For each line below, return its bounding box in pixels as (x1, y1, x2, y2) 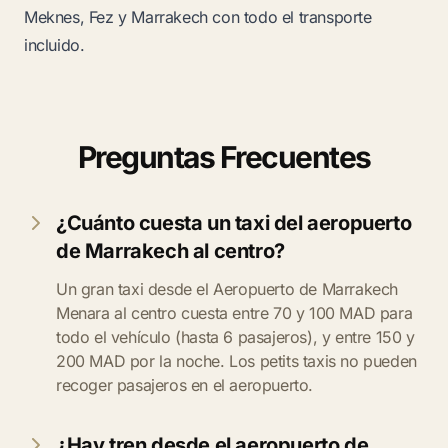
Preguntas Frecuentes (77, 139, 371, 175)
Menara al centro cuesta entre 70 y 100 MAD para (56, 303, 413, 323)
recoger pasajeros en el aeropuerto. (56, 375, 314, 395)
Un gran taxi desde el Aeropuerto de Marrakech (56, 279, 399, 299)
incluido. (24, 35, 85, 55)
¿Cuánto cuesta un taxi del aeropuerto (56, 211, 412, 235)
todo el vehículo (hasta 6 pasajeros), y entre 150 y (56, 327, 415, 347)
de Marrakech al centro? (56, 239, 285, 263)
